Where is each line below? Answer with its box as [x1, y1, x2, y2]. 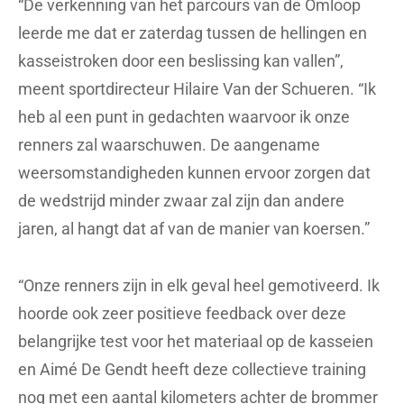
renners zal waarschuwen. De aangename [18, 135, 320, 155]
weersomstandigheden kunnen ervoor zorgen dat [18, 163, 371, 183]
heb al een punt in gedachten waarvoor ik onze [18, 107, 350, 127]
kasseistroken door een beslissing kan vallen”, [18, 51, 344, 71]
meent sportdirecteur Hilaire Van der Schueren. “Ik [18, 79, 376, 99]
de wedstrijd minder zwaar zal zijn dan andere [18, 191, 344, 211]
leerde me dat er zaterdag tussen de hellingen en [18, 23, 367, 43]
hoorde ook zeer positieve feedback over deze [18, 304, 346, 324]
